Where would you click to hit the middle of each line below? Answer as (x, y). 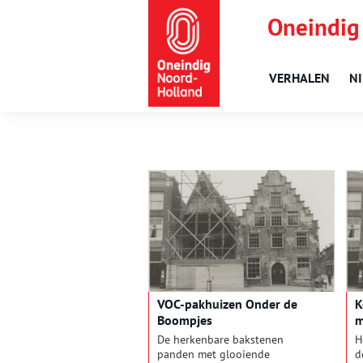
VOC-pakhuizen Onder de (227, 304)
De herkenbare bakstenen (220, 340)
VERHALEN (299, 78)
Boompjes (185, 320)
